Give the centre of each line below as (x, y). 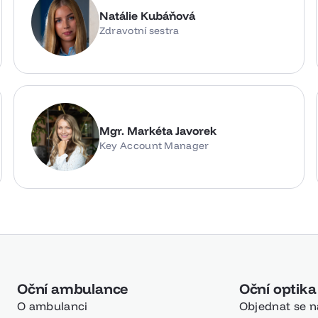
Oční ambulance (73, 289)
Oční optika (278, 289)
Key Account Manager (154, 145)
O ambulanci (53, 306)
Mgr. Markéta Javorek (158, 130)
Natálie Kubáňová (147, 15)
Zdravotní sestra (139, 30)
